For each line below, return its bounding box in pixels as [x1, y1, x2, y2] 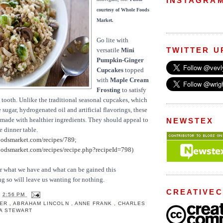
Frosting [97, 86, 120, 94]
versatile [97, 46, 121, 54]
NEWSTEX [166, 116, 214, 125]
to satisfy [120, 86, 146, 94]
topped [123, 66, 144, 74]
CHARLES [117, 201, 145, 206]
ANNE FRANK [74, 201, 114, 206]
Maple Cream [110, 76, 149, 84]
